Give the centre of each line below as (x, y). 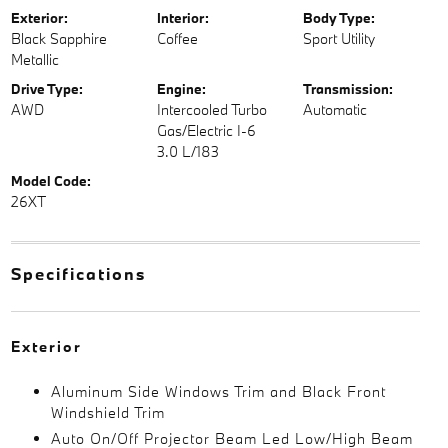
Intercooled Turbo (211, 109)
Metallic (34, 59)
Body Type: (339, 18)
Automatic (335, 109)
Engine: (181, 89)
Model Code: (50, 181)
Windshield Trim (107, 412)
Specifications (78, 273)
